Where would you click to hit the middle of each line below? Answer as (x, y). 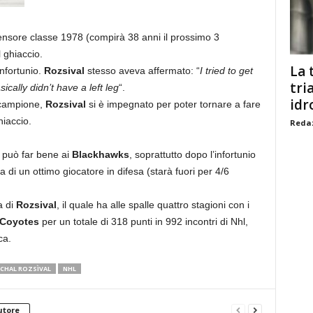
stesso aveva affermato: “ (142, 71)
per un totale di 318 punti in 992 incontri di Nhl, (143, 221)
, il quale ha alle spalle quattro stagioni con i (153, 205)
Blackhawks (100, 154)
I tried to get (226, 71)
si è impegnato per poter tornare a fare (173, 104)
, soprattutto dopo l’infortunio (192, 154)
